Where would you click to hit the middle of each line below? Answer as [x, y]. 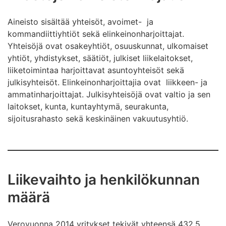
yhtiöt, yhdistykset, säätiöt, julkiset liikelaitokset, [100, 58]
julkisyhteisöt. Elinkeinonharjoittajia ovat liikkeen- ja [107, 82]
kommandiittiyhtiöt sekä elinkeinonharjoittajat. [96, 34]
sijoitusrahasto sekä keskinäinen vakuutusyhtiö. [98, 119]
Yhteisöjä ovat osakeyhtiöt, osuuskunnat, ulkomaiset [108, 46]
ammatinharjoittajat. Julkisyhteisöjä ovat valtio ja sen [109, 94]
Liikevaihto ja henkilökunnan [104, 180]
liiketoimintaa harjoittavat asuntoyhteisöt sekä [96, 70]
